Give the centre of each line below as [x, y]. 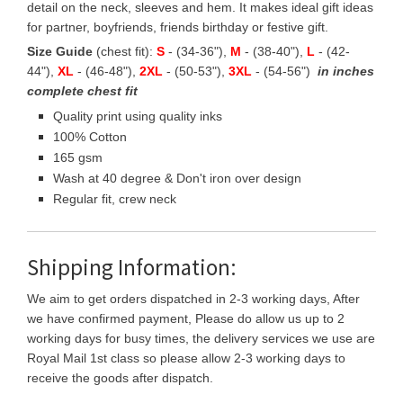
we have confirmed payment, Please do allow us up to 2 [186, 319]
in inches [346, 72]
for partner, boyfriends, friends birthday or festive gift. [178, 27]
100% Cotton [90, 137]
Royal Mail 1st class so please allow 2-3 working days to [186, 358]
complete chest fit [82, 91]
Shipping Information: [132, 268]
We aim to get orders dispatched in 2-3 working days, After [193, 299]
